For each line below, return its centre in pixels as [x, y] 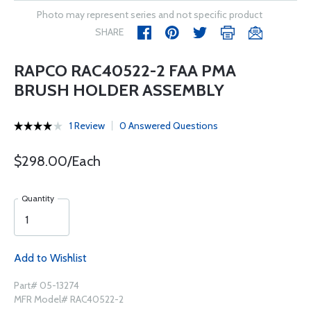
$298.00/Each [57, 161]
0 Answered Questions [169, 126]
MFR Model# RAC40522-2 [69, 299]
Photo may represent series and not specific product [150, 15]
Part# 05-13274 [47, 285]
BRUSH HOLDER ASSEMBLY [119, 90]
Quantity [38, 198]
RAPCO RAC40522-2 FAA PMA [125, 70]
